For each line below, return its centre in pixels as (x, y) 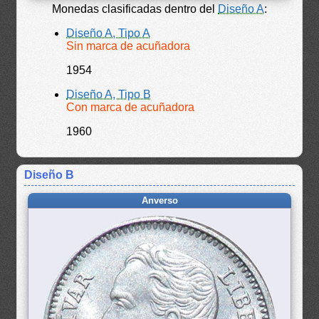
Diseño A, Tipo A (108, 33)
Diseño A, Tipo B (109, 94)
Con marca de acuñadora (130, 107)
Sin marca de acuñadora (128, 46)
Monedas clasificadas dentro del (135, 9)
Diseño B (49, 174)
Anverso (159, 200)
